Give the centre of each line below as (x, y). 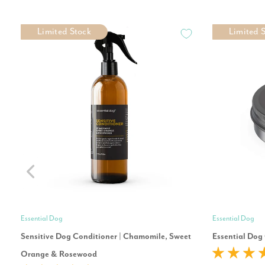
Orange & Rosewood (59, 255)
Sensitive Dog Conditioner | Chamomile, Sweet (106, 237)
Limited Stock (64, 32)
